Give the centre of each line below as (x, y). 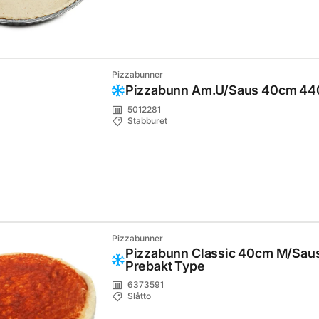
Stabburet (147, 121)
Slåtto (139, 296)
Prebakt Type (165, 266)
